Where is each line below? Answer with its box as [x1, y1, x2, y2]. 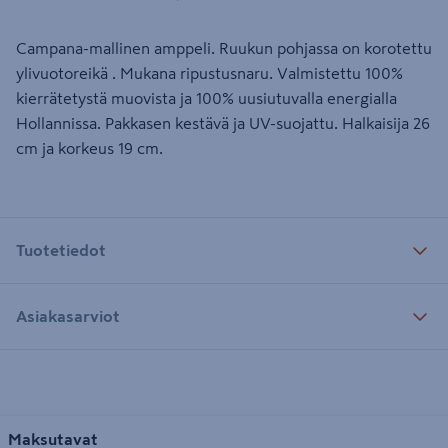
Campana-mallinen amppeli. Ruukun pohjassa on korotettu [16, 40, 432, 56]
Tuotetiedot [16, 241, 106, 258]
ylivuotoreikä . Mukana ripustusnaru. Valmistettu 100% [16, 65, 403, 81]
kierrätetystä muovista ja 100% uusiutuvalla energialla [16, 90, 397, 106]
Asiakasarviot [16, 307, 120, 324]
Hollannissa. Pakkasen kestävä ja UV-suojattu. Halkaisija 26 [16, 115, 430, 131]
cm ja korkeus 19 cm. [16, 140, 163, 156]
